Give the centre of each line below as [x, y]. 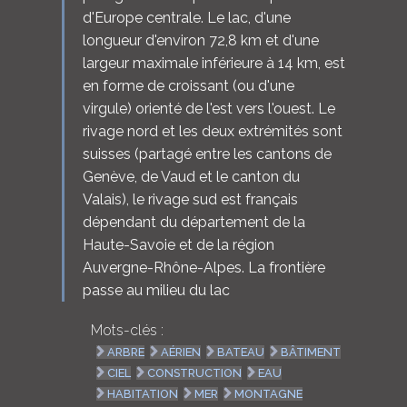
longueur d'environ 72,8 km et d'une [200, 40]
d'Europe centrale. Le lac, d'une [186, 17]
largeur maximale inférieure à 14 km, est [213, 63]
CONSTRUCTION [195, 373]
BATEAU [241, 352]
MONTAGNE [269, 394]
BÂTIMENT [311, 352]
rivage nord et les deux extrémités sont [212, 131]
